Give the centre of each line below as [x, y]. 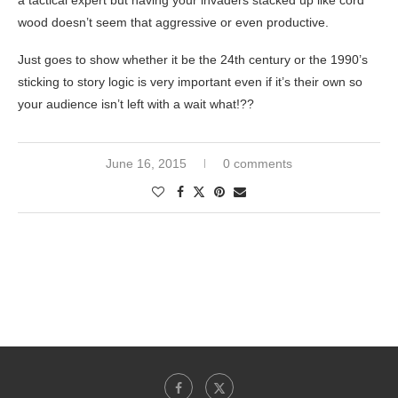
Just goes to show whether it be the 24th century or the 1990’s [193, 60]
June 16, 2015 [146, 164]
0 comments [258, 164]
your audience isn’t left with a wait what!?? [136, 104]
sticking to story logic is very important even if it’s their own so [190, 82]
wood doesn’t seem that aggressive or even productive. [173, 23]
